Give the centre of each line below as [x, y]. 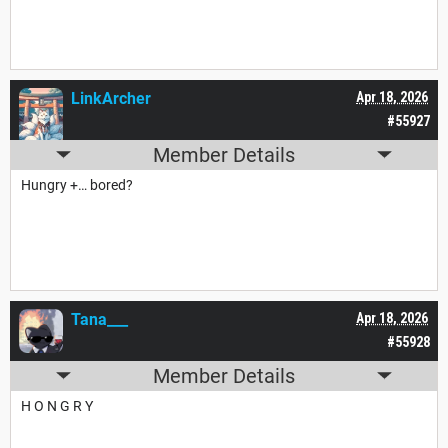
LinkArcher [111, 98]
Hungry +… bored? [77, 184]
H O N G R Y [57, 405]
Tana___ [99, 319]
